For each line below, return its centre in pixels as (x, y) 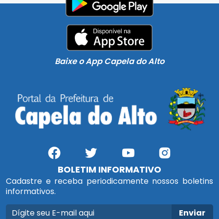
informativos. (31, 191)
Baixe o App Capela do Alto (109, 61)
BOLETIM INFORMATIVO (109, 169)
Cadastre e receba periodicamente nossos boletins (109, 181)
